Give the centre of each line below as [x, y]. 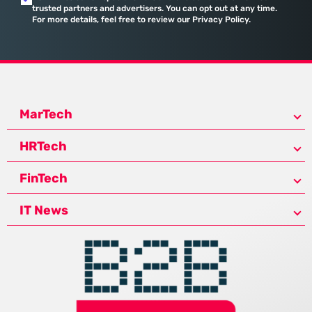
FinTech [44, 178]
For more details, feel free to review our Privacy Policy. [141, 19]
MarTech [46, 114]
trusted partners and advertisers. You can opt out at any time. [155, 8]
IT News [44, 210]
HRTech [43, 146]
